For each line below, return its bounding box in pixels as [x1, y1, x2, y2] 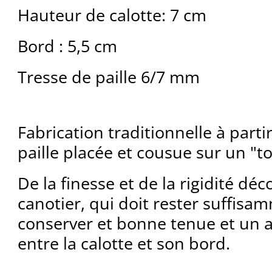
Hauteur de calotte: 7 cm [17, 4, 206, 27]
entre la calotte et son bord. [17, 232, 230, 255]
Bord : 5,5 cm [17, 35, 117, 58]
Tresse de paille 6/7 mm [17, 66, 200, 89]
